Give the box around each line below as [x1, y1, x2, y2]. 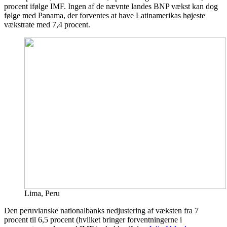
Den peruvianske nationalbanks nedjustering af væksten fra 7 [4, 206, 199, 215]
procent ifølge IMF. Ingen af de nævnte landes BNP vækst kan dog [4, 2, 218, 11]
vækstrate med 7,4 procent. [4, 20, 90, 29]
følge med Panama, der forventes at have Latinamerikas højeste [4, 11, 205, 20]
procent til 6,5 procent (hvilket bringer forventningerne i [4, 215, 182, 224]
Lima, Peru [24, 188, 60, 198]
